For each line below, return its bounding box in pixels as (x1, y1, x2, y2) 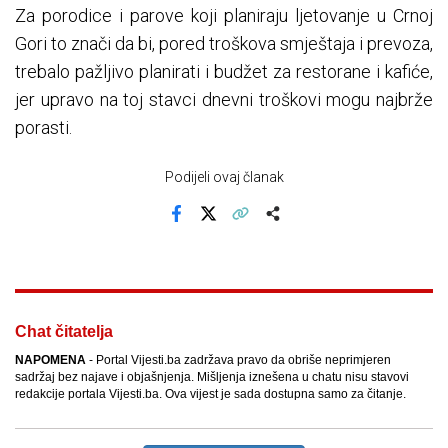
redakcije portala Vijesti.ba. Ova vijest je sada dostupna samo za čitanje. (15, 387, 406, 402)
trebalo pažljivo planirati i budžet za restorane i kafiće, (15, 61, 433, 83)
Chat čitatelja (15, 323, 113, 341)
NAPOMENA (15, 353, 86, 368)
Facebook (174, 219, 236, 235)
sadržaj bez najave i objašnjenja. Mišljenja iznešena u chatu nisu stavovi (15, 370, 409, 385)
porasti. (15, 117, 72, 139)
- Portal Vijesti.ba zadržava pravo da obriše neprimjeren (86, 353, 391, 368)
